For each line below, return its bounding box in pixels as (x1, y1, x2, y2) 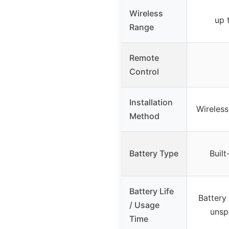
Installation (129, 97, 173, 107)
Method (129, 110, 159, 121)
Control (129, 66, 159, 77)
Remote (129, 52, 159, 63)
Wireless (129, 8, 163, 18)
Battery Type (129, 148, 178, 158)
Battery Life (129, 186, 174, 196)
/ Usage (129, 199, 159, 210)
